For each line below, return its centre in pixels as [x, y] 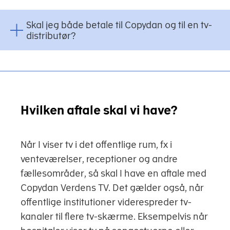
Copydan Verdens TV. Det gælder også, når [112, 188]
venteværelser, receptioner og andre [99, 159]
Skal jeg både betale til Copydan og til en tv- [119, 25]
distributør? [51, 35]
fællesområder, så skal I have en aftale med [113, 173]
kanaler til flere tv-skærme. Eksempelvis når [114, 216]
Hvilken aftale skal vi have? [99, 110]
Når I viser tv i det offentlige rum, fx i [96, 145]
